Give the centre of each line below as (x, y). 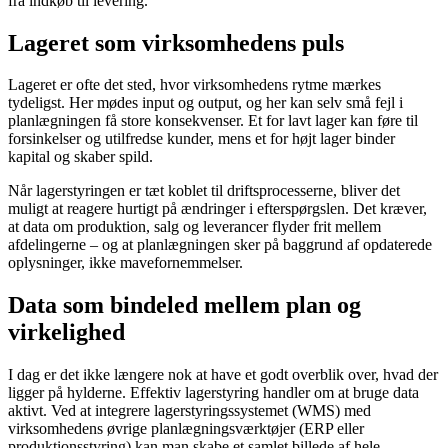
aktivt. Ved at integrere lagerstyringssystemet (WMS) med (189, 411)
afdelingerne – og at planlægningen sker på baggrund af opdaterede (220, 245)
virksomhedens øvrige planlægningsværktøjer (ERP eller (186, 429)
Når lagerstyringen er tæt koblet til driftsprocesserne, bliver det (204, 191)
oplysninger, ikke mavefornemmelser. (125, 263)
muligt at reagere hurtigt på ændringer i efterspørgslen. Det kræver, (217, 209)
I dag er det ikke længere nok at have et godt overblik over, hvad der (223, 375)
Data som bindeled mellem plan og (184, 305)
